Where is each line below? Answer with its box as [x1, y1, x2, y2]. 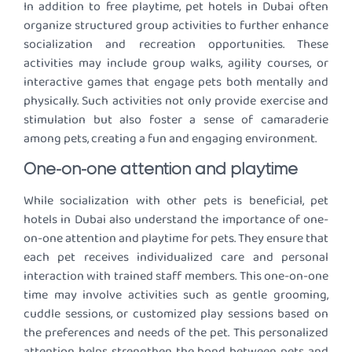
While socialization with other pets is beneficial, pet [24, 190, 328, 211]
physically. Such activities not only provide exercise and [24, 91, 328, 112]
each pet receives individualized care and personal [24, 247, 328, 267]
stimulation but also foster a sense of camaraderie [24, 110, 328, 130]
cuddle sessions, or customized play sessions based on [24, 303, 328, 324]
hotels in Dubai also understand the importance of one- [24, 209, 328, 229]
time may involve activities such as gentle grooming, [24, 284, 328, 305]
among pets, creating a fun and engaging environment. [24, 129, 317, 149]
